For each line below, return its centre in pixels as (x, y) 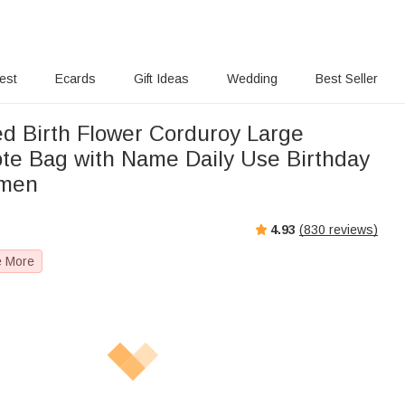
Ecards (76, 79)
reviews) (352, 229)
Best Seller (346, 79)
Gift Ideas (162, 79)
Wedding (252, 79)
